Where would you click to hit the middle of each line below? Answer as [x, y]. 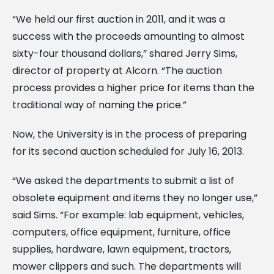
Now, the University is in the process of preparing [129, 134]
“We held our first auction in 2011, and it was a [119, 19]
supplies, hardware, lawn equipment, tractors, [122, 249]
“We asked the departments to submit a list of [123, 180]
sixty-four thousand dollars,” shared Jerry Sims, [125, 53]
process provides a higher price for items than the [133, 87]
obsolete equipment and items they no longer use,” [135, 198]
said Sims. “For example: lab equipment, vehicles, [128, 215]
